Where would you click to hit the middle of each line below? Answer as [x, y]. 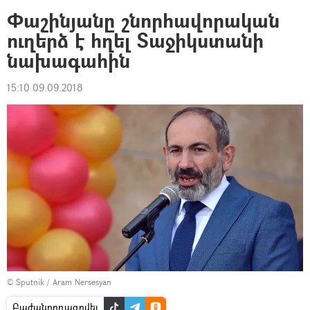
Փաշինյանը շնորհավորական [143, 20]
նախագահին [69, 61]
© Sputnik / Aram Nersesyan [59, 282]
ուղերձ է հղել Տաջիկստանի [135, 40]
